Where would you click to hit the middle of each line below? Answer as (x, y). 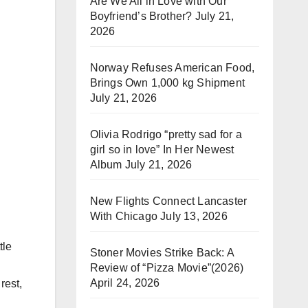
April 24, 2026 (125, 283)
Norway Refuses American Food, (172, 68)
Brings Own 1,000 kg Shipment (167, 83)
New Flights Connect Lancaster (168, 201)
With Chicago (123, 216)
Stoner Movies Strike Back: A (162, 253)
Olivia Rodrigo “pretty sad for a (166, 134)
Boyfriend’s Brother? (141, 16)
